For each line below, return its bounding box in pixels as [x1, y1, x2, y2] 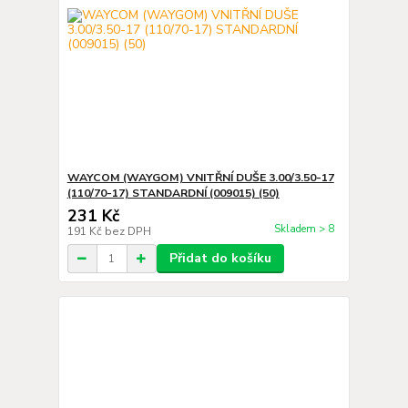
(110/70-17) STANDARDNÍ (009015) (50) [66, 186, 280, 200]
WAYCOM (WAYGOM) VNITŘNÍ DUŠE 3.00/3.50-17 [66, 170, 334, 185]
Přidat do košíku [168, 250, 271, 267]
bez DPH [104, 224, 151, 239]
